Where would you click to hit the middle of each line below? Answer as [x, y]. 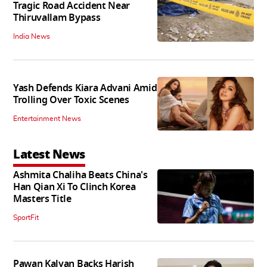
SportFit [26, 218]
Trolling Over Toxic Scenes [71, 100]
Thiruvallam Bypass [57, 18]
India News [32, 36]
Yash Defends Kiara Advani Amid [85, 89]
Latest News [49, 155]
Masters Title [42, 199]
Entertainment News [47, 119]
